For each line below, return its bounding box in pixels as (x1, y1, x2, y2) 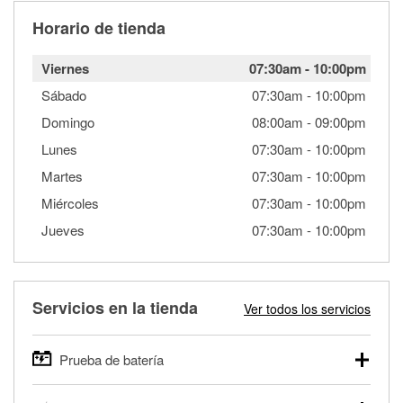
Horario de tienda (32, 15, 166, 40)
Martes (41, 166, 83, 185)
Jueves (41, 219, 85, 239)
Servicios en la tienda (32, 295, 198, 319)
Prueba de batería (59, 349, 164, 369)
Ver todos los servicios (244, 299, 371, 318)
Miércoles (41, 193, 99, 212)
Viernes (41, 58, 89, 78)
